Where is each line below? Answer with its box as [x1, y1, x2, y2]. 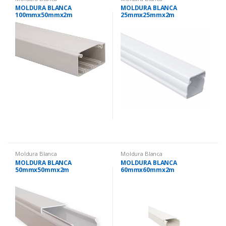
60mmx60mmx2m [120, 165, 175, 174]
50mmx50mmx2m [15, 165, 70, 174]
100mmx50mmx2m [15, 11, 73, 20]
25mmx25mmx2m [120, 11, 175, 20]
